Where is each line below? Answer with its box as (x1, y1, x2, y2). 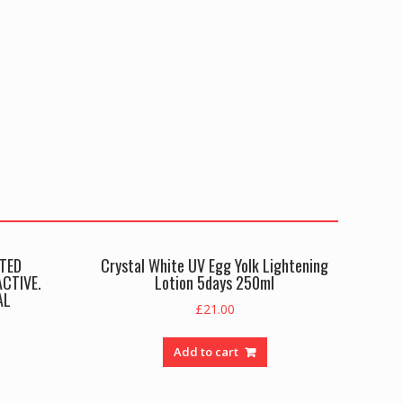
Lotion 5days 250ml (155, 270, 275, 294)
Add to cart (174, 343, 239, 360)
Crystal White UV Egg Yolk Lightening (101, 253, 329, 277)
